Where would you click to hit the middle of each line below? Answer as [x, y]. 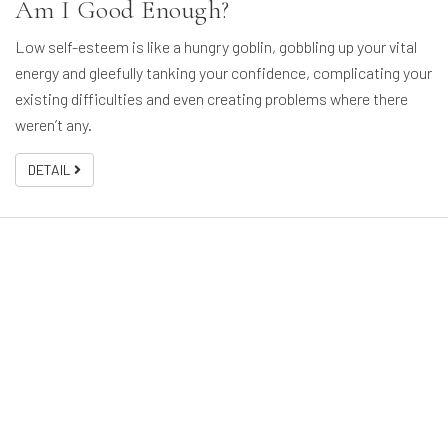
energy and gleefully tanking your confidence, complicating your [223, 73]
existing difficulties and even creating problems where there [211, 99]
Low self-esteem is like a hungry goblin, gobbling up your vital [216, 47]
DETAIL [51, 170]
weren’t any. [53, 125]
